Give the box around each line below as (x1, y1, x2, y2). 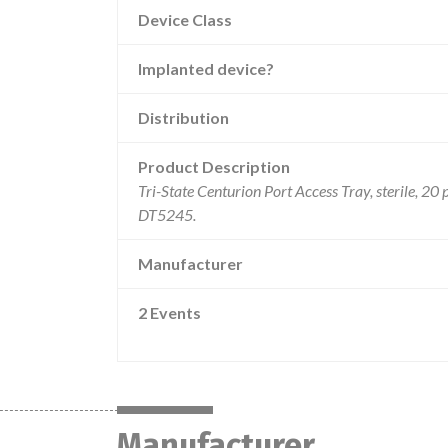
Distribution (138, 108, 229, 127)
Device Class (138, 10, 232, 29)
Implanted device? (138, 59, 274, 78)
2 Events (138, 303, 201, 322)
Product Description (138, 157, 290, 176)
